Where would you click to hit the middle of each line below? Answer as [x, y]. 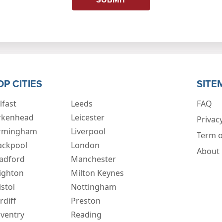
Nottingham [94, 187]
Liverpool [88, 132]
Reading [86, 215]
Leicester [88, 118]
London [85, 145]
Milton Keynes [97, 173]
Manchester [93, 159]
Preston [86, 201]
